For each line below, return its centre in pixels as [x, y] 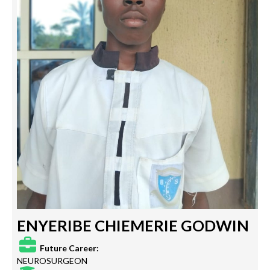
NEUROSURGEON [52, 261]
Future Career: [68, 248]
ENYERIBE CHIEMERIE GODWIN [133, 226]
